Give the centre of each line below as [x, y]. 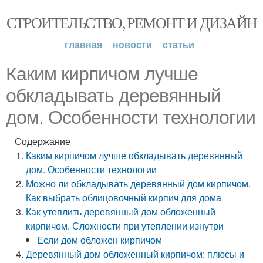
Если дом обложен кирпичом [100, 240]
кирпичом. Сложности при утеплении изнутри [125, 226]
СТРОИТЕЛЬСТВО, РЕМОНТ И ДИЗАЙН [131, 22]
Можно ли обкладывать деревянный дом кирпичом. [139, 183]
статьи [178, 44]
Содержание [43, 141]
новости [132, 44]
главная [83, 44]
